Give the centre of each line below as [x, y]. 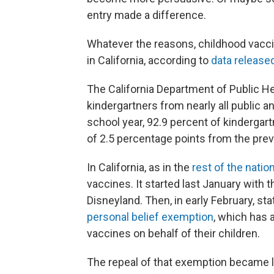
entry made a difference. [146, 15]
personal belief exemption [150, 217]
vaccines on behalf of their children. [173, 234]
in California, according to [149, 61]
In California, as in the [139, 168]
